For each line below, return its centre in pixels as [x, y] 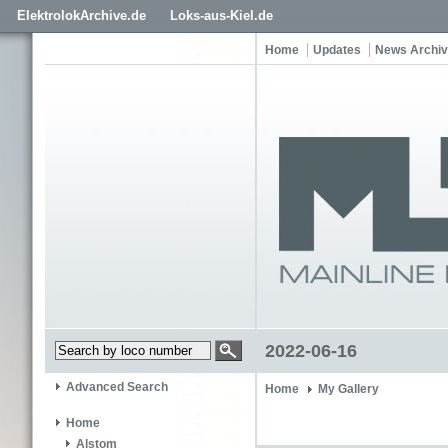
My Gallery [348, 389]
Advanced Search [117, 387]
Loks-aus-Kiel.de [221, 15]
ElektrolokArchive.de [81, 15]
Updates [337, 50]
